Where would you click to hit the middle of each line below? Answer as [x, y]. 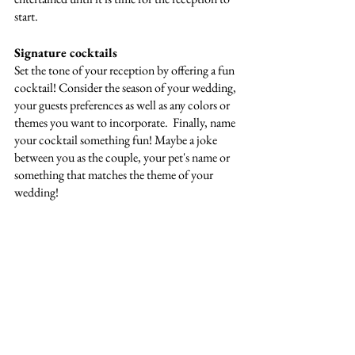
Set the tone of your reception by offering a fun [126, 70]
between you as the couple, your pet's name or [123, 157]
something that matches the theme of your [115, 175]
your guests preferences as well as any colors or [123, 105]
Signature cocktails [66, 53]
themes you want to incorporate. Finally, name [126, 122]
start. [27, 16]
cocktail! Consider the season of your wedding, [126, 88]
